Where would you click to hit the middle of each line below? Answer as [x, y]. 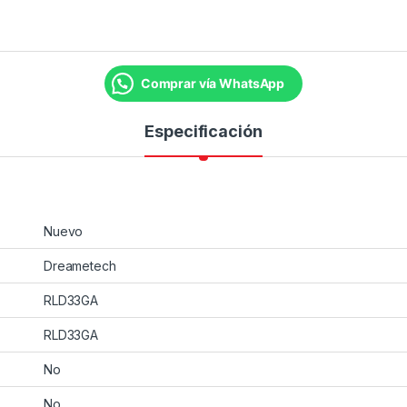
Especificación [203, 132]
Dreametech [80, 266]
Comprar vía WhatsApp [213, 84]
